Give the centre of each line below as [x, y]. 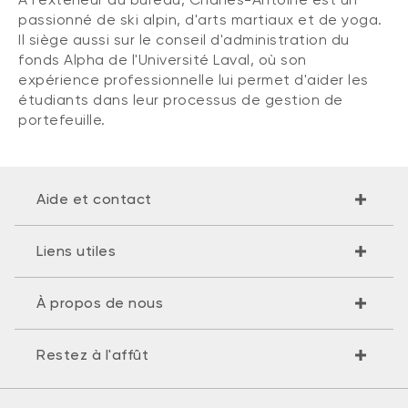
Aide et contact [94, 199]
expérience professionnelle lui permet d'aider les [194, 79]
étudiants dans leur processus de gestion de [181, 99]
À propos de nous [100, 302]
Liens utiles [76, 250]
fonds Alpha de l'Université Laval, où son [163, 59]
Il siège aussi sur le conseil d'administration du [184, 39]
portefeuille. [62, 119]
